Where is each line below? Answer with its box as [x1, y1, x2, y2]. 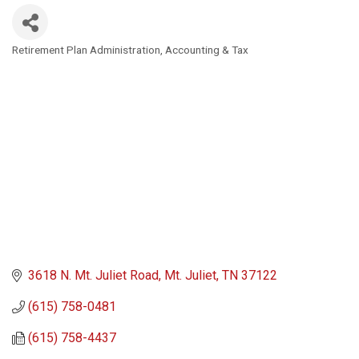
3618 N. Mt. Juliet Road [28, 268, 159, 284]
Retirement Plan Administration [12, 42, 160, 56]
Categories [11, 50, 71, 71]
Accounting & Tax [165, 42, 248, 56]
